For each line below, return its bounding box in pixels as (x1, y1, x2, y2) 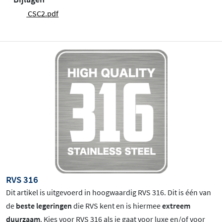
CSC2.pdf (26, 8, 59, 19)
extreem (162, 201, 190, 211)
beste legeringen (16, 201, 72, 211)
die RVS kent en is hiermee (72, 201, 162, 211)
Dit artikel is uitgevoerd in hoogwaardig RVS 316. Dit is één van (6, 187, 211, 198)
